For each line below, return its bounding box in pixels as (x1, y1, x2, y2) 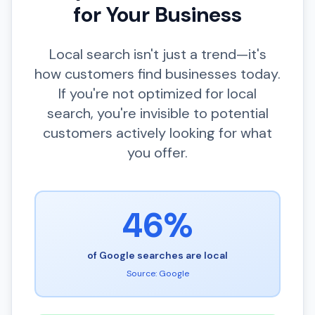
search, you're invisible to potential (46, 104, 269, 122)
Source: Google (126, 268, 189, 279)
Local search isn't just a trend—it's (49, 45, 266, 63)
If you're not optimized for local (58, 84, 257, 103)
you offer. (127, 143, 188, 162)
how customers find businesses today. (34, 65, 281, 83)
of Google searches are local (87, 249, 228, 262)
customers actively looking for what (43, 124, 272, 142)
